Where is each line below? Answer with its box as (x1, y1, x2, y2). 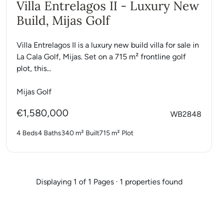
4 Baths (38, 128, 61, 137)
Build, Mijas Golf (17, 12, 110, 28)
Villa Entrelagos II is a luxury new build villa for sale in (17, 40, 199, 50)
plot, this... (17, 63, 51, 73)
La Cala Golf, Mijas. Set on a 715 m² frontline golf (17, 52, 186, 61)
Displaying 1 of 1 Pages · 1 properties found (36, 177, 182, 186)
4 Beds (17, 128, 38, 137)
